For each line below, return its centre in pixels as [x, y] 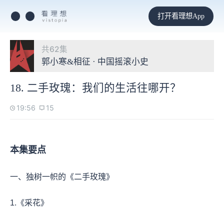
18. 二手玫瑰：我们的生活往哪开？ [95, 88]
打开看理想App [181, 16]
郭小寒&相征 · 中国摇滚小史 [95, 62]
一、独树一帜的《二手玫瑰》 [62, 176]
